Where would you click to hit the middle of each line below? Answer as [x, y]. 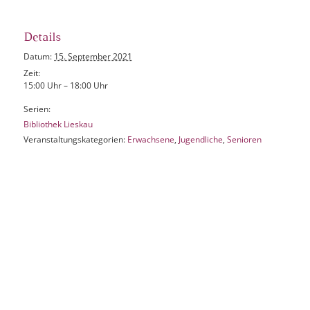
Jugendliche [201, 140]
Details [43, 38]
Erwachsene [151, 140]
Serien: [37, 109]
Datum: [38, 57]
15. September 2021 [93, 57]
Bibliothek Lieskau [58, 125]
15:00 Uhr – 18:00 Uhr [66, 86]
